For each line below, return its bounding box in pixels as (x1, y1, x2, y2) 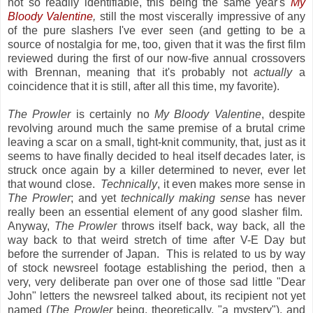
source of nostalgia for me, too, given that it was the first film (8, 38, 305, 50)
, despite (261, 108, 305, 120)
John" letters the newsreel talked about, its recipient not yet (8, 289, 305, 302)
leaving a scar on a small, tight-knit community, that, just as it (8, 136, 305, 148)
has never (249, 191, 305, 204)
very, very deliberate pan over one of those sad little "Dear (8, 275, 305, 288)
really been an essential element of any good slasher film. (8, 205, 305, 218)
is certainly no (71, 108, 154, 120)
